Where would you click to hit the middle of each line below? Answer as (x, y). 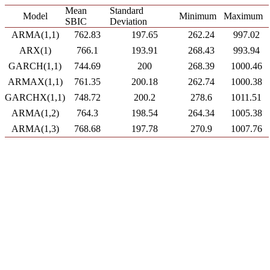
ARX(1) (35, 50)
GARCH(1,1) (35, 66)
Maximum (243, 16)
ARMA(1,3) (35, 129)
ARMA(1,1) (35, 35)
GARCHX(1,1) (35, 97)
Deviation (128, 21)
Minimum (198, 16)
